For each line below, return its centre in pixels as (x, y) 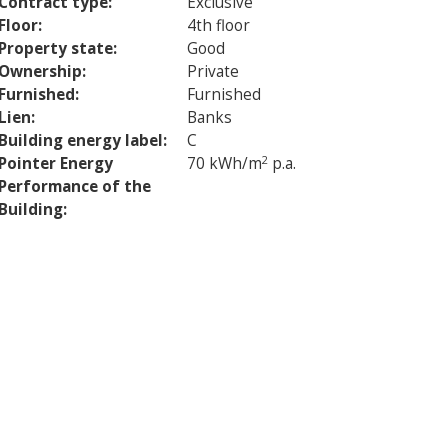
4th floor (218, 25)
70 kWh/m (224, 163)
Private (213, 71)
